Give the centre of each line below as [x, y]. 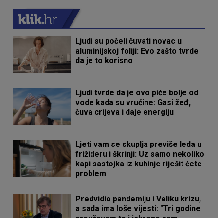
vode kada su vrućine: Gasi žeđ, [133, 103]
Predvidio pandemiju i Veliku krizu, [138, 199]
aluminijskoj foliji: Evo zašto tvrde [137, 51]
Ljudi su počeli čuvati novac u [129, 41]
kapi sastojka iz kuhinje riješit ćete [139, 164]
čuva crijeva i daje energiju [125, 112]
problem [91, 174]
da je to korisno [104, 61]
